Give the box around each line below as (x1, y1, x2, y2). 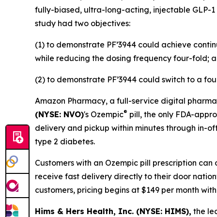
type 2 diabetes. (35, 137, 95, 146)
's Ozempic (84, 109, 124, 119)
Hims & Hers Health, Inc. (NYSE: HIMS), (35, 206, 191, 216)
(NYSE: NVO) (35, 109, 84, 119)
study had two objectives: (35, 18, 130, 28)
